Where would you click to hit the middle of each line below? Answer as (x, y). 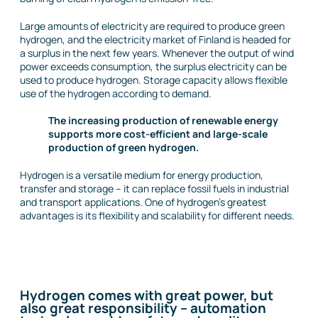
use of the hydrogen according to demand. (116, 93)
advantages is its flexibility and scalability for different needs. (157, 215)
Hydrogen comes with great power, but (147, 296)
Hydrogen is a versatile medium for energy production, (142, 175)
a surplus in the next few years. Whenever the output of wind (157, 53)
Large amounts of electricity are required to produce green (152, 26)
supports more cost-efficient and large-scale (158, 134)
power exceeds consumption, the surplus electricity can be (153, 66)
